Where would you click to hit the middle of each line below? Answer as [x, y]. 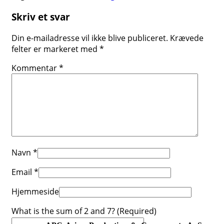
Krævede [187, 38]
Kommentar [35, 68]
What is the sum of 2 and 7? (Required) [84, 211]
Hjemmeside [35, 191]
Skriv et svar [41, 17]
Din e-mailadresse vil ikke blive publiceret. [90, 38]
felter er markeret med [55, 49]
